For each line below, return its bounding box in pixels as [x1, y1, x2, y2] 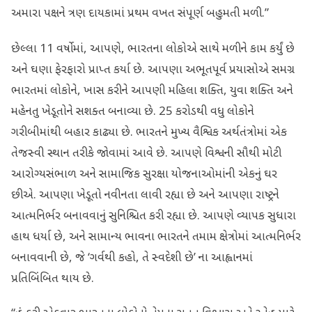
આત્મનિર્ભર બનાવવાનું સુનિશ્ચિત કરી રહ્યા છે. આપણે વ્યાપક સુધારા [11, 208, 296, 224]
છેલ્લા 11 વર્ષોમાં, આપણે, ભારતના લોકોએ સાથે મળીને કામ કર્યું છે [11, 41, 295, 57]
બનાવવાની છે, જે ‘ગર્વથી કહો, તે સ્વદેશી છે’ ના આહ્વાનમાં [11, 250, 253, 266]
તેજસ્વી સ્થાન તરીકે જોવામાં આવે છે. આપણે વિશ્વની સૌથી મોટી [11, 146, 281, 162]
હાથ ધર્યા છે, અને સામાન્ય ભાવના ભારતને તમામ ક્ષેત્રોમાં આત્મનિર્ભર [11, 229, 301, 245]
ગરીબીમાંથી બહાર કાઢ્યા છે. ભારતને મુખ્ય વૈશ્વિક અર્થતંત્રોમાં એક [11, 125, 287, 141]
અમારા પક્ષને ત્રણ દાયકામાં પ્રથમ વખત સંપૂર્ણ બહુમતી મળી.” [11, 6, 269, 22]
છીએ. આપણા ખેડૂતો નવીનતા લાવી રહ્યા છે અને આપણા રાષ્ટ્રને [11, 187, 279, 203]
